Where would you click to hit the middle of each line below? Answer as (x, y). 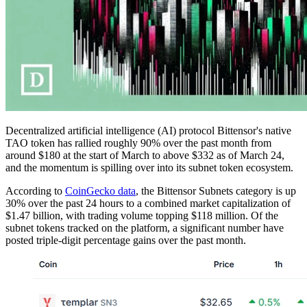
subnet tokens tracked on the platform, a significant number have (145, 228)
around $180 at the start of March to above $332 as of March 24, (145, 156)
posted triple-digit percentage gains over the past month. (126, 241)
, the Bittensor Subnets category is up (216, 191)
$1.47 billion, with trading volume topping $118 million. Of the (142, 216)
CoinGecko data (100, 191)
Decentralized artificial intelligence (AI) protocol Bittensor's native (148, 131)
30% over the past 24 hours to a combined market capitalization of (148, 204)
